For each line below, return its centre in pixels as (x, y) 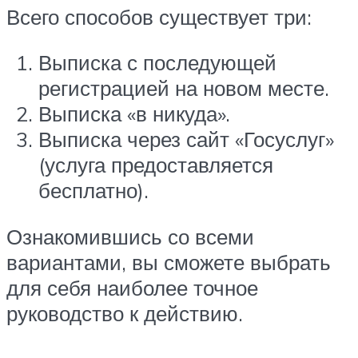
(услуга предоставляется (156, 165)
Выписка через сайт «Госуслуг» (186, 139)
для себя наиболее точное (132, 288)
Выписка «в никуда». (134, 114)
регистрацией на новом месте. (184, 88)
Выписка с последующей (157, 63)
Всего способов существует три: (159, 16)
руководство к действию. (125, 314)
